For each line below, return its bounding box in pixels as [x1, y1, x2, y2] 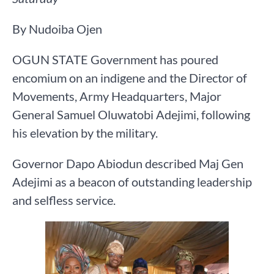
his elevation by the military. [12, 125, 158, 141]
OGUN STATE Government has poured [12, 52, 218, 67]
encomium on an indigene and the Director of [12, 70, 247, 86]
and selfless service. [12, 193, 116, 208]
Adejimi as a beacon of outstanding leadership [12, 174, 252, 190]
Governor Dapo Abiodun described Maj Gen [12, 156, 243, 171]
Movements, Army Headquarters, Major [12, 89, 221, 104]
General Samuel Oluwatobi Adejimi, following [12, 107, 250, 122]
